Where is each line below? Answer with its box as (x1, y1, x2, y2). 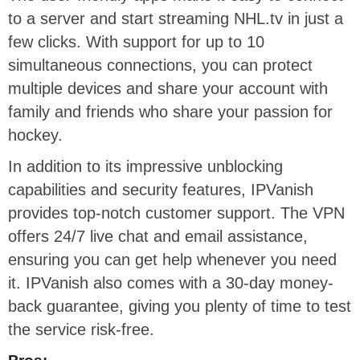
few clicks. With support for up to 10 (8, 33, 264, 51)
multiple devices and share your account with (8, 80, 328, 98)
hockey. (8, 126, 63, 145)
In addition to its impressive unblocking (8, 157, 283, 176)
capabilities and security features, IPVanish (8, 181, 313, 199)
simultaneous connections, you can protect (8, 56, 313, 75)
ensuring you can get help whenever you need (8, 251, 337, 269)
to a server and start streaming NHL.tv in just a (8, 10, 343, 28)
